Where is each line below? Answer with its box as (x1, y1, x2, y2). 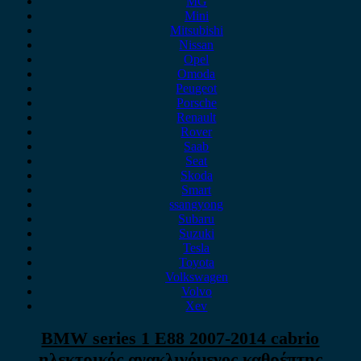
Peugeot (176, 81, 218, 95)
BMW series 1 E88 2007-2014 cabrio (41, 328, 320, 349)
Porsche (176, 96, 217, 110)
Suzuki (178, 226, 214, 240)
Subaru (178, 212, 215, 226)
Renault (176, 110, 217, 124)
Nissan (179, 38, 214, 52)
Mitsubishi (169, 23, 223, 37)
